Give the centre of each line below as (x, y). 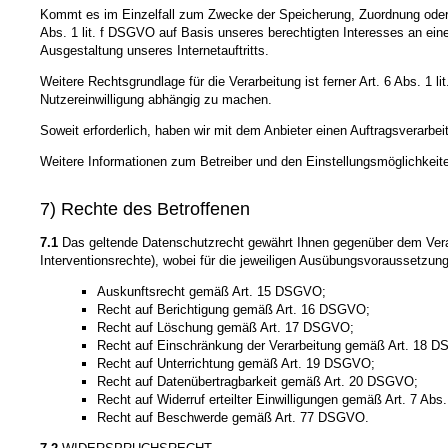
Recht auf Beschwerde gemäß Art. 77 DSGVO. (232, 418)
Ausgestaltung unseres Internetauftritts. (154, 50)
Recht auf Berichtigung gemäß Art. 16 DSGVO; (233, 310)
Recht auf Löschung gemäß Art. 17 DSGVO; (225, 328)
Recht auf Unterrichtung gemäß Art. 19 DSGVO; (235, 364)
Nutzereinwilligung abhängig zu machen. (156, 99)
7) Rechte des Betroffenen (145, 209)
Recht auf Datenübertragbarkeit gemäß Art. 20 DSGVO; (257, 382)
